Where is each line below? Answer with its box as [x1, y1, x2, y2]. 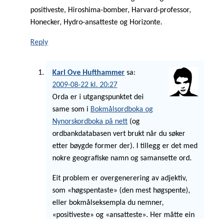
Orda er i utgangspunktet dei [52, 93, 144, 101]
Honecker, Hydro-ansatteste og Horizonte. [30, 18, 163, 26]
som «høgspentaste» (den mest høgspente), [52, 186, 191, 195]
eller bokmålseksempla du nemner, [52, 198, 164, 207]
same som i [52, 105, 91, 113]
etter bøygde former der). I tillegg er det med [52, 142, 198, 150]
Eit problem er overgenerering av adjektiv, [52, 174, 188, 182]
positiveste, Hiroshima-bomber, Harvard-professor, [30, 6, 192, 14]
